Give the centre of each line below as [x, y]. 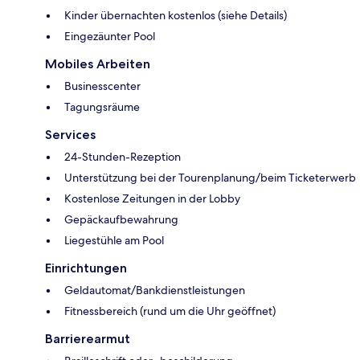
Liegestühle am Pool [114, 241]
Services [70, 135]
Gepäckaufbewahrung [121, 220]
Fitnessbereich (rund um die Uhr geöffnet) [170, 311]
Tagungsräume [102, 107]
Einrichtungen [86, 268]
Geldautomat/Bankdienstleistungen [155, 290]
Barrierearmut [88, 339]
